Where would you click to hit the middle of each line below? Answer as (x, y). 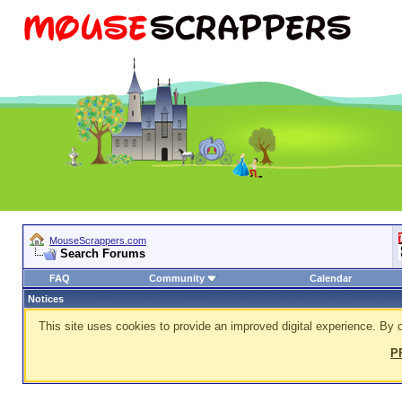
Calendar (330, 278)
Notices (46, 299)
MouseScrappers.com (98, 240)
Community (176, 278)
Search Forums (103, 253)
